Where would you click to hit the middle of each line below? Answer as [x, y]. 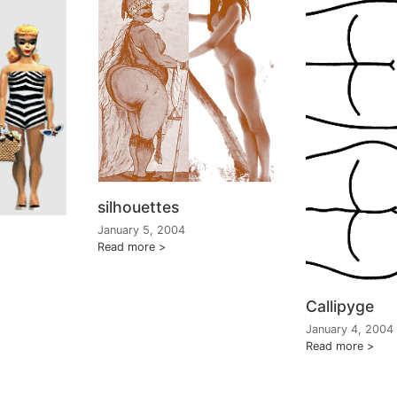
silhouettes [138, 207]
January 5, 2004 [141, 230]
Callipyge [340, 307]
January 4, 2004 [350, 330]
